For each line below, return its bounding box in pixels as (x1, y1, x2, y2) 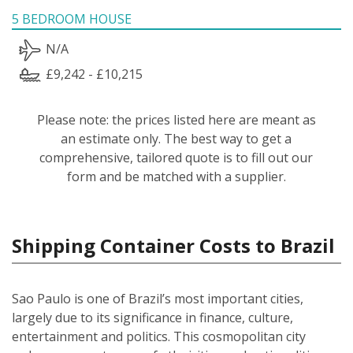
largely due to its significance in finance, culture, (12, 308, 293, 326)
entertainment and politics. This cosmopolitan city (12, 327, 306, 345)
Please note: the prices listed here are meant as (36, 110, 316, 128)
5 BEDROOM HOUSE (12, 9, 132, 28)
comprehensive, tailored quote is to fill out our (39, 148, 314, 166)
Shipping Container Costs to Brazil (12, 232, 335, 258)
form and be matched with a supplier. (66, 167, 286, 185)
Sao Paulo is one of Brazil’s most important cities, (12, 289, 303, 307)
